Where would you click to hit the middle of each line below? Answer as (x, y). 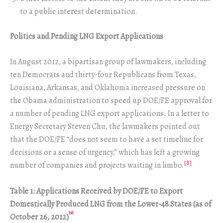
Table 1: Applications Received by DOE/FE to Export (96, 191)
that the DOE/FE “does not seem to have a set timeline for (107, 140)
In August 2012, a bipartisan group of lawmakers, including (108, 62)
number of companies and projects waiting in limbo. (97, 166)
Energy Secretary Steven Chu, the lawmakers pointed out (105, 127)
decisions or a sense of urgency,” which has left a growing (105, 153)
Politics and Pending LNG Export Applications (87, 36)
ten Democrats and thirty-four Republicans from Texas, (103, 75)
